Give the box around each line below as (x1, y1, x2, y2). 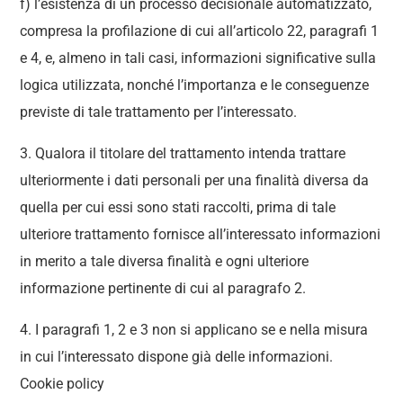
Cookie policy (20, 375, 105, 392)
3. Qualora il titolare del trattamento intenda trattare (20, 145, 346, 162)
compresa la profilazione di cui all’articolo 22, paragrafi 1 (20, 22, 380, 40)
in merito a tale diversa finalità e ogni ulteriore (20, 253, 309, 270)
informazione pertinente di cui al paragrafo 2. (20, 280, 307, 297)
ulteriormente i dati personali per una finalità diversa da (20, 172, 370, 189)
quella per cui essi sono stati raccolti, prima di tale (20, 199, 336, 216)
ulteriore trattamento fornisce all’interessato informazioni (20, 226, 381, 243)
